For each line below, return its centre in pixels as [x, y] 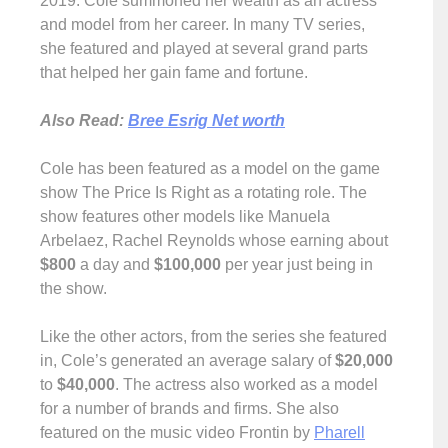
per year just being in [297, 264]
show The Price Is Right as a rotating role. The [203, 192]
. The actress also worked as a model [246, 384]
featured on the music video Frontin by [177, 432]
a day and [115, 264]
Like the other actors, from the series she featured [213, 336]
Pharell [339, 432]
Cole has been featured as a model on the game [210, 168]
